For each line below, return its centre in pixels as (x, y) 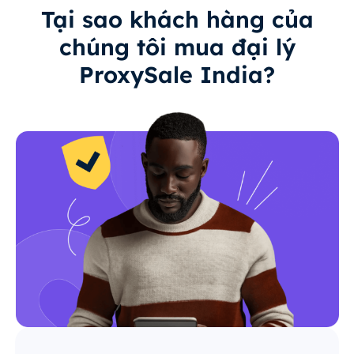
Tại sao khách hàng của (177, 19)
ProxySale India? (177, 75)
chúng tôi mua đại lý (177, 47)
